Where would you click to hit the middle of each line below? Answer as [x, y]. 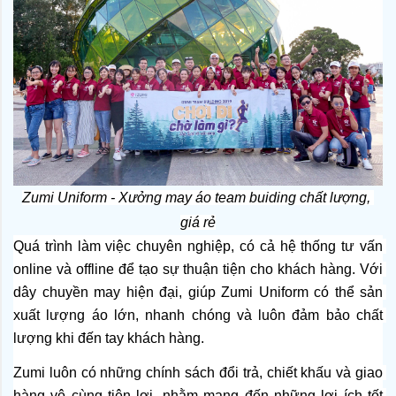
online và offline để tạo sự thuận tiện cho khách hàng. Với [198, 269]
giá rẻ [198, 222]
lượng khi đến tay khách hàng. [109, 338]
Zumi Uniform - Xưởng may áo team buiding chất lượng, [196, 197]
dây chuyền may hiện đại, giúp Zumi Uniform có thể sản [198, 292]
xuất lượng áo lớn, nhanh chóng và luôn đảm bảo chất [198, 315]
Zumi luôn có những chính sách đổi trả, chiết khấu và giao [198, 373]
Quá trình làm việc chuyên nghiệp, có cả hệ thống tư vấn [198, 246]
